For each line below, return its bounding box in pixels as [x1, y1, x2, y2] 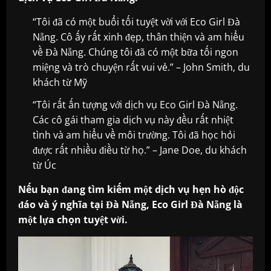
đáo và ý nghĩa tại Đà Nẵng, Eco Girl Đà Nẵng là [18, 198, 243, 212]
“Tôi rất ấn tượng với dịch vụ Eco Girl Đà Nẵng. [33, 98, 238, 112]
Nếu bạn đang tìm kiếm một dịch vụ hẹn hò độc [18, 183, 244, 197]
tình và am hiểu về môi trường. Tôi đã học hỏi [33, 128, 235, 142]
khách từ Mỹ [33, 76, 87, 90]
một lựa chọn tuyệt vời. [18, 213, 128, 227]
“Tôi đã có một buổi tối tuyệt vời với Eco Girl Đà [33, 15, 240, 29]
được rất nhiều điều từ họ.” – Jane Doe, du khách [33, 143, 247, 157]
